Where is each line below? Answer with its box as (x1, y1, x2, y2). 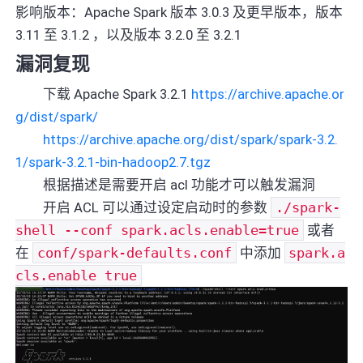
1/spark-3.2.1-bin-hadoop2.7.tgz (15, 153, 211, 170)
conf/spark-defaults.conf (36, 244, 232, 261)
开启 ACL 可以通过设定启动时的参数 (15, 199, 271, 216)
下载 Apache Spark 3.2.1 (15, 85, 192, 102)
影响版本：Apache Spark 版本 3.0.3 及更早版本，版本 (15, 3, 344, 20)
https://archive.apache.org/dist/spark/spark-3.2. (43, 130, 339, 147)
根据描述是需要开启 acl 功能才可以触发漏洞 (15, 176, 316, 193)
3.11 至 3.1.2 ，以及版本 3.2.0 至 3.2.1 (15, 26, 242, 43)
